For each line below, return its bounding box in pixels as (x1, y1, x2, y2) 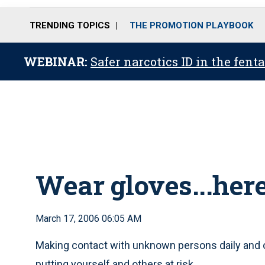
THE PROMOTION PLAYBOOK (130, 20, 253, 31)
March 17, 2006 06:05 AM (35, 213, 141, 224)
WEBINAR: (24, 54, 91, 69)
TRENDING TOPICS (30, 20, 110, 31)
